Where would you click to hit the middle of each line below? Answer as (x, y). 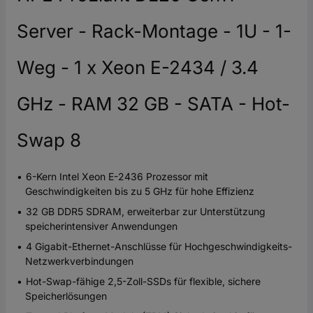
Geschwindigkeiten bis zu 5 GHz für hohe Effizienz (140, 191)
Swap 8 (49, 140)
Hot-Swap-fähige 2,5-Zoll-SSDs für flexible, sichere (143, 282)
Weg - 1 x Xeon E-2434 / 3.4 (138, 68)
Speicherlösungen (66, 296)
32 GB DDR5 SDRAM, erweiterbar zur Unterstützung (146, 212)
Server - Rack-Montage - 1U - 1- (154, 31)
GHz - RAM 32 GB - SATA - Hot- (153, 104)
